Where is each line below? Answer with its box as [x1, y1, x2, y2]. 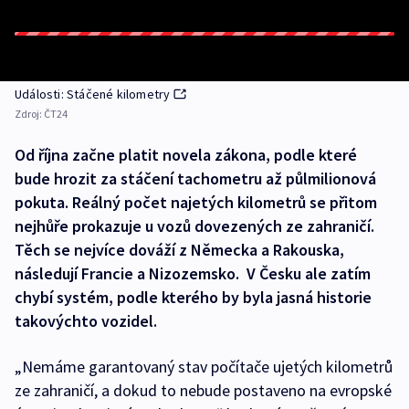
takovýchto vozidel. [15, 310, 157, 331]
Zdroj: [15, 107, 44, 121]
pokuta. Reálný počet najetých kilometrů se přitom [15, 192, 377, 213]
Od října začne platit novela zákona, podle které [15, 144, 357, 165]
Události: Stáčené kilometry [15, 86, 171, 102]
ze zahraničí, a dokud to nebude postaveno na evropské [15, 380, 392, 401]
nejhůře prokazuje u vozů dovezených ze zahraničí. [15, 215, 374, 236]
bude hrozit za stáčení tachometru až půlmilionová [15, 168, 376, 189]
